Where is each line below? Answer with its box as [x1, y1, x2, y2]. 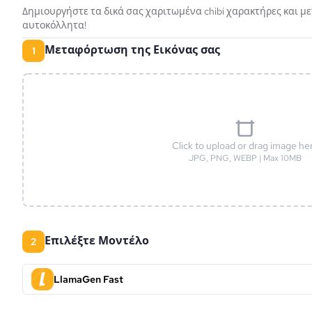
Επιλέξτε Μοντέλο [51, 233, 149, 248]
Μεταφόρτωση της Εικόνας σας [55, 42, 220, 57]
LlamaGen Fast [54, 273, 123, 286]
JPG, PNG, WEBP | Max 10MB [189, 153, 302, 164]
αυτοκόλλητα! [22, 19, 86, 31]
